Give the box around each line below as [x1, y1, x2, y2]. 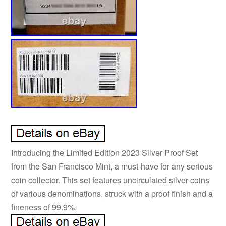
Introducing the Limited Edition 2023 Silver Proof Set [11, 146, 198, 158]
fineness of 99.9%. [11, 201, 77, 213]
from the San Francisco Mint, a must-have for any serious [11, 160, 213, 172]
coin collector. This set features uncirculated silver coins [11, 174, 210, 186]
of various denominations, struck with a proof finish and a [11, 187, 213, 199]
